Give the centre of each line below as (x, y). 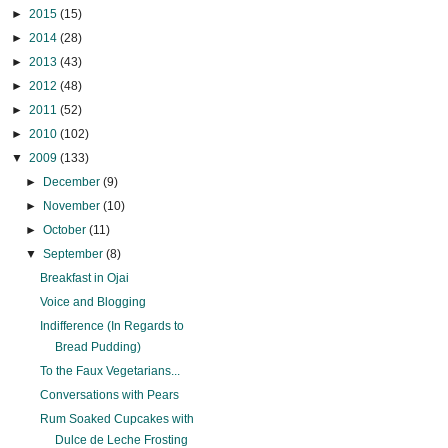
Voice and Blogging (93, 302)
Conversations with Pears (110, 395)
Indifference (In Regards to (112, 326)
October (65, 230)
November (72, 206)
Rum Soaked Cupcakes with (117, 419)
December (72, 182)
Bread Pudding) (98, 347)
